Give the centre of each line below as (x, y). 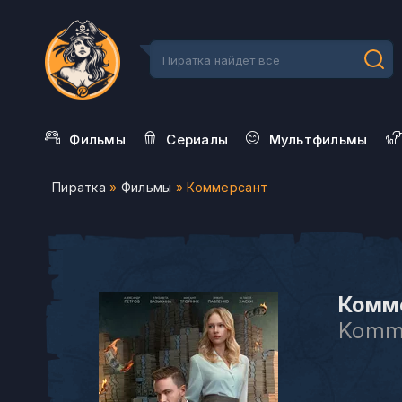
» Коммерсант (220, 187)
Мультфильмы (318, 140)
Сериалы (197, 140)
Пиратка (79, 187)
